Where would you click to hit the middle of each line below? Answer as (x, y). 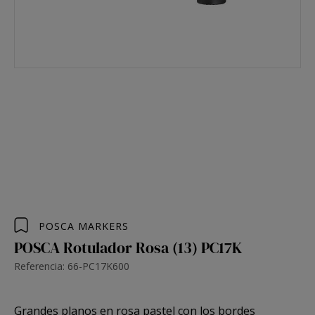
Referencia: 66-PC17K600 (72, 266)
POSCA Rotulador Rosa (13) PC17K (128, 247)
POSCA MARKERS (84, 226)
